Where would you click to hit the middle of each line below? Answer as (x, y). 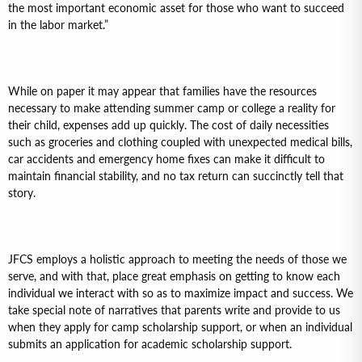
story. (22, 193)
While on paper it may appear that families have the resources (162, 91)
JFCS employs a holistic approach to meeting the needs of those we (177, 259)
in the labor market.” (58, 25)
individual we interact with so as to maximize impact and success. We (181, 293)
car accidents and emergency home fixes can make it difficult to (166, 159)
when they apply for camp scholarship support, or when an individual (180, 327)
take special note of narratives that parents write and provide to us (174, 310)
